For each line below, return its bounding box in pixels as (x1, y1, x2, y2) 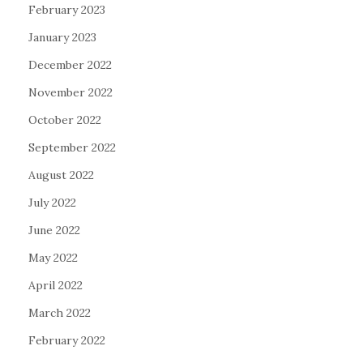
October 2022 (28, 113, 101, 128)
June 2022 (28, 223, 80, 238)
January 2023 (28, 30, 96, 45)
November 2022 (28, 85, 113, 100)
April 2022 (28, 278, 83, 293)
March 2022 (28, 305, 91, 321)
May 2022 (28, 250, 78, 266)
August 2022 (28, 168, 94, 183)
